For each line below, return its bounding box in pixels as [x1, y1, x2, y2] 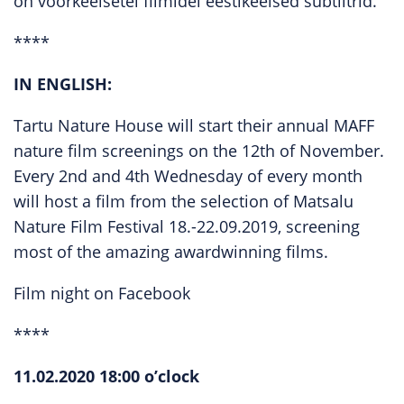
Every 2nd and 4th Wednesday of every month [14, 165, 363, 187]
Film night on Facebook [14, 282, 190, 304]
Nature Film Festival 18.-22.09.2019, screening [14, 216, 360, 237]
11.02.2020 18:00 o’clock [14, 365, 199, 387]
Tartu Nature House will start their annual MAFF [14, 115, 374, 136]
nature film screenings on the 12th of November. [14, 140, 384, 161]
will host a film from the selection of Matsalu [14, 190, 353, 212]
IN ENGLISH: [14, 73, 112, 95]
